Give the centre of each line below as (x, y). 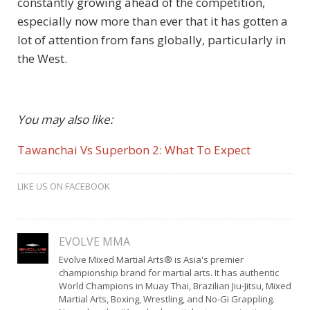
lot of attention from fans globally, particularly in (152, 39)
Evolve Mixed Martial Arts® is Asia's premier (151, 259)
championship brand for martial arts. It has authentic (168, 272)
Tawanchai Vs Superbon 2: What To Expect (134, 149)
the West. (42, 58)
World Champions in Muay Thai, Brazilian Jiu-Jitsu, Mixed (175, 285)
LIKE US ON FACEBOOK (64, 186)
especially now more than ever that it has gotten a (153, 21)
